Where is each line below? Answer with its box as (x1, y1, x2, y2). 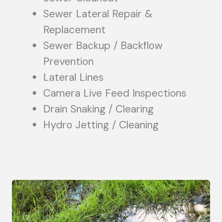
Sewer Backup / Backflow (43, 38, 163, 53)
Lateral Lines (43, 70, 104, 84)
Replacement (43, 22, 106, 37)
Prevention (43, 54, 94, 68)
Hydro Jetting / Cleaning (43, 117, 159, 132)
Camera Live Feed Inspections (43, 86, 186, 100)
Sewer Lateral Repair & (43, 6, 153, 21)
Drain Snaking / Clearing (43, 102, 154, 116)
